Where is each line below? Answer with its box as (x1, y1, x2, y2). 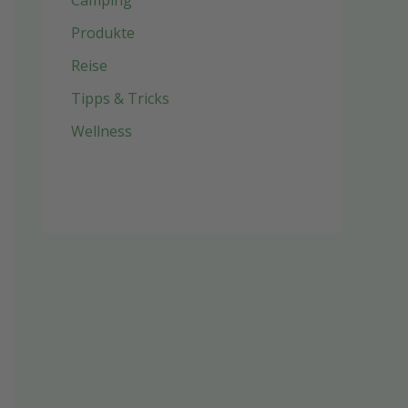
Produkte (71, 23, 135, 43)
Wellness (71, 121, 132, 141)
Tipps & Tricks (71, 88, 169, 108)
